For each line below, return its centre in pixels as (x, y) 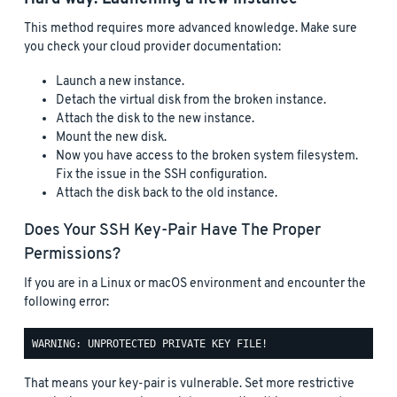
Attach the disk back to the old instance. (167, 194)
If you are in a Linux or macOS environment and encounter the (195, 284)
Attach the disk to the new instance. (155, 120)
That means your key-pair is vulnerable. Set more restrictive (189, 385)
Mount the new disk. (111, 138)
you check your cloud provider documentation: (152, 48)
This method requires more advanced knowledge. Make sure (191, 29)
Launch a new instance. (120, 82)
